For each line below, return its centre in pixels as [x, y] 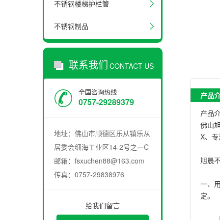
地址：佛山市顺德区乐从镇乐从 [102, 133]
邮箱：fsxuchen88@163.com [99, 161]
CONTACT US [132, 66]
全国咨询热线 [98, 92]
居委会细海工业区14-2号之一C [101, 147]
